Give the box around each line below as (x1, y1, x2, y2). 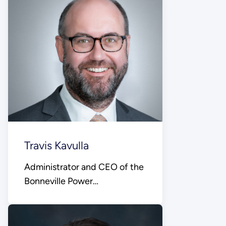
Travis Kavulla (24, 139, 89, 153)
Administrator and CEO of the (24, 161, 144, 173)
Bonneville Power (24, 176, 93, 187)
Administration (24, 190, 83, 201)
